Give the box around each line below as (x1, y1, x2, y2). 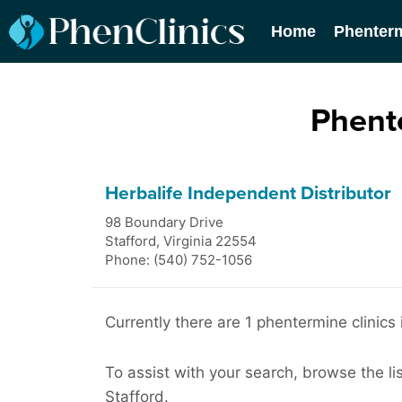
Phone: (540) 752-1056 (105, 251, 252, 268)
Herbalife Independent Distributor (105, 182, 391, 205)
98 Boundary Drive (105, 214, 223, 231)
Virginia (163, 232, 212, 249)
